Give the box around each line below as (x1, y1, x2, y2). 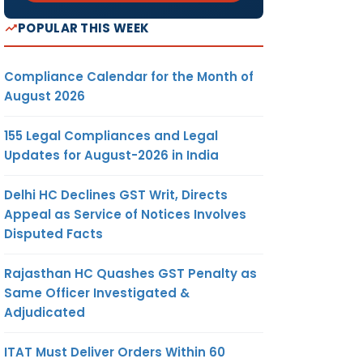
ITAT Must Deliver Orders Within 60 (4, 343, 225, 361)
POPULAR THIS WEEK (18, 19, 150, 36)
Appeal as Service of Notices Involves (4, 205, 246, 223)
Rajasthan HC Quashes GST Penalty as (4, 264, 257, 282)
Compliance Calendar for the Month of (4, 67, 254, 85)
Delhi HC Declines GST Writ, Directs (4, 186, 228, 203)
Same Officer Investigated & (4, 284, 190, 301)
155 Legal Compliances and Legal (4, 126, 218, 144)
